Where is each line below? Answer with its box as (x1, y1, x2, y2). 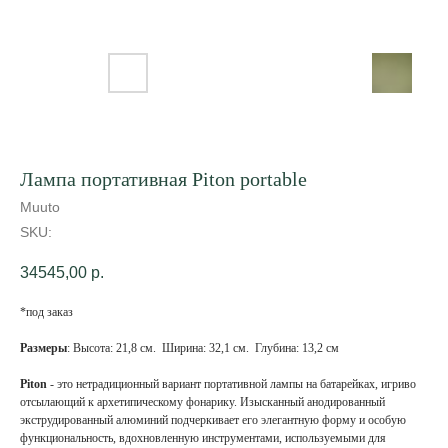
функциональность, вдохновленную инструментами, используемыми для (20, 431, 386, 446)
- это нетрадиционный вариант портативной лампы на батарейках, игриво (47, 377, 416, 392)
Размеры (20, 341, 67, 356)
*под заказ (20, 305, 73, 320)
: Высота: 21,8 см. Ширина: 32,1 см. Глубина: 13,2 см (67, 341, 339, 356)
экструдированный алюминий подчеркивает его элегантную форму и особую (20, 413, 406, 428)
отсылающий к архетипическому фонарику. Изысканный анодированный (20, 395, 385, 410)
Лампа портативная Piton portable (20, 168, 307, 190)
